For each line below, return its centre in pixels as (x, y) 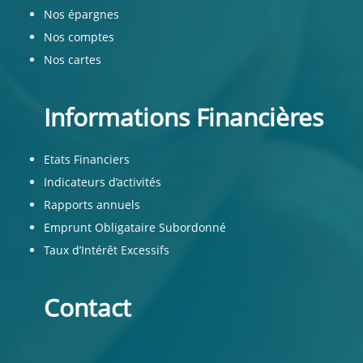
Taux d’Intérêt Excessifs (107, 250)
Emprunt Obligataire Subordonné (135, 227)
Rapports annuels (92, 205)
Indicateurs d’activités (103, 182)
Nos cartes (73, 60)
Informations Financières (184, 117)
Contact (88, 307)
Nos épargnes (82, 14)
